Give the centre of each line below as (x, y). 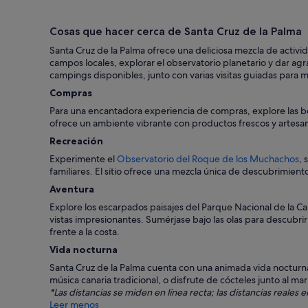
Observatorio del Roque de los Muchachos (208, 159)
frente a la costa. (85, 232)
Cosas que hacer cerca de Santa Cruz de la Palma (176, 31)
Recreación (76, 141)
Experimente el (83, 159)
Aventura (72, 189)
